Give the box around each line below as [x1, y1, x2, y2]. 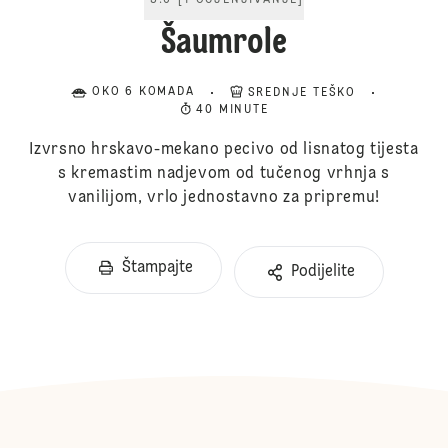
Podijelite [290, 264, 355, 280]
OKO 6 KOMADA [91, 86, 195, 98]
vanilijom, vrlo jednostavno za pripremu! [68, 190, 380, 206]
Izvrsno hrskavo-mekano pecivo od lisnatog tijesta [29, 142, 419, 158]
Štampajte [121, 260, 193, 276]
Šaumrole [161, 26, 287, 62]
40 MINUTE [196, 104, 269, 116]
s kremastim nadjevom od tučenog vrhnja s [58, 166, 390, 182]
